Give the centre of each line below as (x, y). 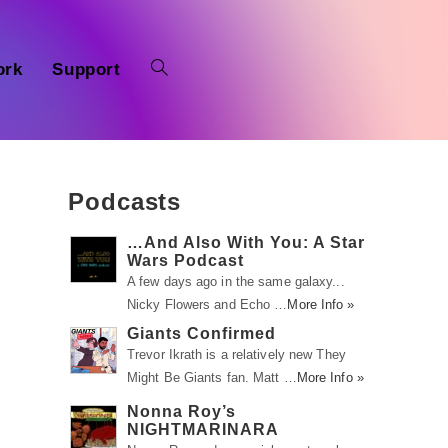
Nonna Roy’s (181, 411)
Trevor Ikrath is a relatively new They (236, 354)
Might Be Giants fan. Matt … (212, 377)
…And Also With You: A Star (246, 242)
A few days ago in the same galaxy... (236, 281)
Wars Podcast (185, 260)
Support (86, 69)
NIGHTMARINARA (203, 429)
